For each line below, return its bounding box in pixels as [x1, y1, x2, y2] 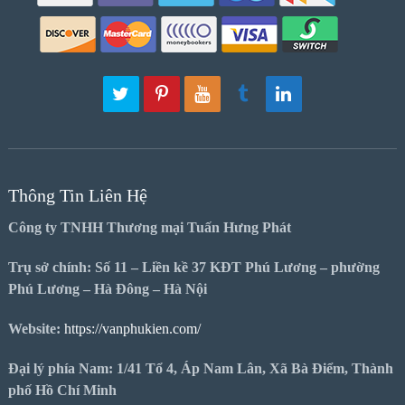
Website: [7, 320, 64, 336]
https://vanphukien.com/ [63, 320, 201, 336]
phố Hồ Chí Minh [7, 381, 117, 398]
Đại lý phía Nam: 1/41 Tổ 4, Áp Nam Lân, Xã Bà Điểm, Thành [7, 360, 393, 376]
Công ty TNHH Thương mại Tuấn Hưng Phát [7, 219, 291, 235]
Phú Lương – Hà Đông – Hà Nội [7, 280, 207, 297]
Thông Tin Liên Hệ [7, 184, 147, 205]
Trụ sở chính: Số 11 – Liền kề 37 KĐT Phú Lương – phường [7, 259, 380, 275]
